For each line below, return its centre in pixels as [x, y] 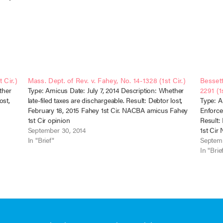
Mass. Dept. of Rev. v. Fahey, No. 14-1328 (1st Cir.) [107, 80]
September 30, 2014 [57, 130]
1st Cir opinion [49, 120]
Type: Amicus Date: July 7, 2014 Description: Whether [106, 90]
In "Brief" [41, 140]
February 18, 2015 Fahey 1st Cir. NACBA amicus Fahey [108, 110]
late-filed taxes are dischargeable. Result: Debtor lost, [105, 100]
